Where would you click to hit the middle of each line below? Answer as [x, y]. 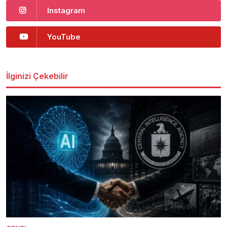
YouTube [64, 36]
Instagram [66, 10]
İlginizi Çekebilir [37, 76]
